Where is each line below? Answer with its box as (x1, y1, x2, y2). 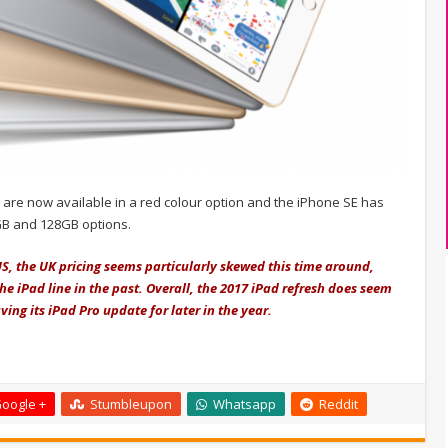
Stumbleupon (90, 394, 172, 413)
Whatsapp (213, 394, 276, 413)
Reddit (319, 394, 358, 413)
